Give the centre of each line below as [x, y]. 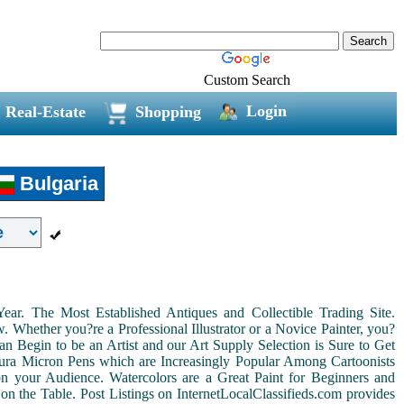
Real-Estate [45, 111]
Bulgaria [57, 183]
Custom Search [247, 79]
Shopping [168, 111]
